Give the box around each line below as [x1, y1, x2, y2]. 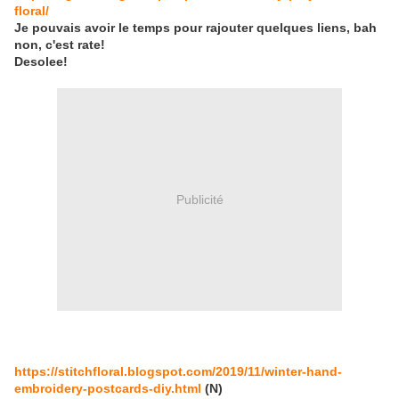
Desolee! [14, 54, 68, 69]
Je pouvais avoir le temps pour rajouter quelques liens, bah [14, 20, 377, 36]
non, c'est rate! [14, 37, 105, 53]
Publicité [175, 191, 224, 207]
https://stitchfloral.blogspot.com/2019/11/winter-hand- [14, 364, 342, 379]
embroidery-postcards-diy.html [14, 381, 201, 396]
